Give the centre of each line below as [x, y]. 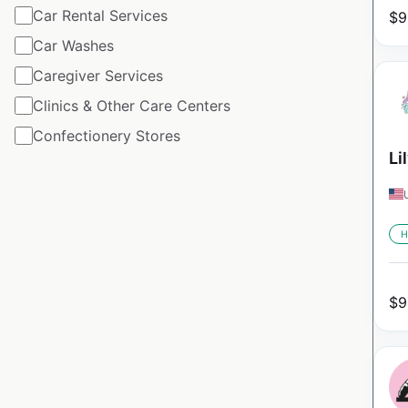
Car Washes [73, 45]
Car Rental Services [100, 15]
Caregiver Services [98, 75]
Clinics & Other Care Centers [132, 105]
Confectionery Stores [107, 135]
